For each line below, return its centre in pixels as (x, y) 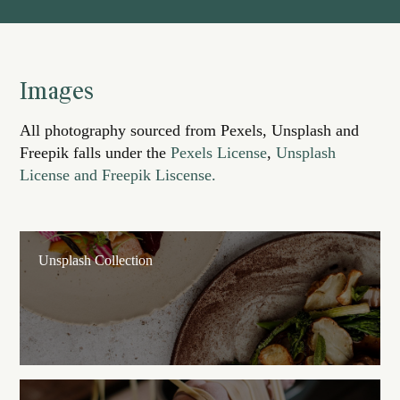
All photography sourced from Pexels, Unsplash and (190, 130)
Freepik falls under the (96, 152)
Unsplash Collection (96, 260)
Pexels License (219, 152)
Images (57, 91)
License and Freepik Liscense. (118, 175)
